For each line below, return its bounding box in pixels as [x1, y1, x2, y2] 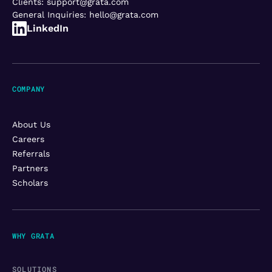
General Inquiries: [12, 9, 89, 19]
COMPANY [12, 84, 46, 94]
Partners [12, 163, 48, 173]
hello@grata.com [89, 9, 158, 19]
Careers [12, 134, 44, 144]
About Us [12, 119, 50, 129]
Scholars [12, 177, 48, 188]
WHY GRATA [12, 230, 55, 240]
